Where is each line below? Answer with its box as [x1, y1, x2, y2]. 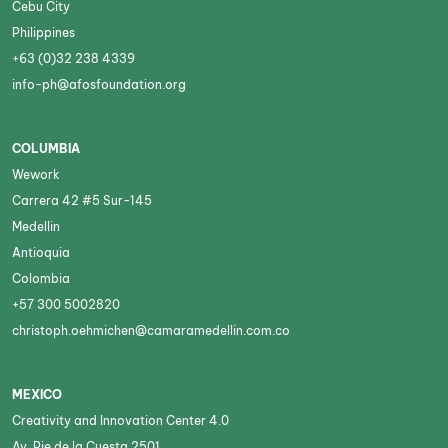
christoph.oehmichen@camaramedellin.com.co [12, 323, 290, 339]
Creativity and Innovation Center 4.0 [12, 413, 229, 429]
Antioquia [12, 245, 70, 261]
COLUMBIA [12, 141, 80, 157]
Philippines [12, 25, 75, 41]
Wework [12, 167, 60, 183]
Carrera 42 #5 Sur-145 [12, 193, 152, 209]
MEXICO [12, 387, 62, 403]
